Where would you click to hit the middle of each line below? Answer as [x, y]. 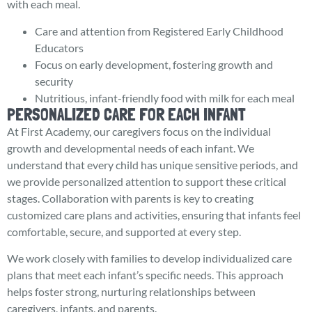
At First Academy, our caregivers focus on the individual [139, 131]
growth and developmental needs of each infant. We [131, 148]
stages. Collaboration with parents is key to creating [130, 198]
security [54, 81]
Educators [59, 47]
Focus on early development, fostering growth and [154, 64]
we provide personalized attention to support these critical [147, 181]
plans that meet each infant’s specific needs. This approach [145, 275]
